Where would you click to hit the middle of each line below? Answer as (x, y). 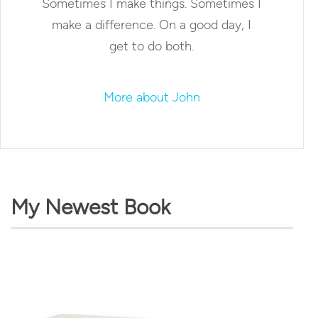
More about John (152, 97)
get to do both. (152, 46)
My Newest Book (91, 207)
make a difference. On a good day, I (152, 24)
